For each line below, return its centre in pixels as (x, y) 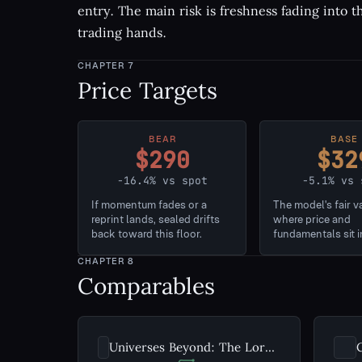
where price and (312, 219)
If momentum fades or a (149, 205)
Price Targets (147, 90)
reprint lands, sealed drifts (156, 219)
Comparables (146, 286)
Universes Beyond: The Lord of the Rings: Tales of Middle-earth (270, 347)
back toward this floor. (147, 234)
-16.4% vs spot (162, 181)
